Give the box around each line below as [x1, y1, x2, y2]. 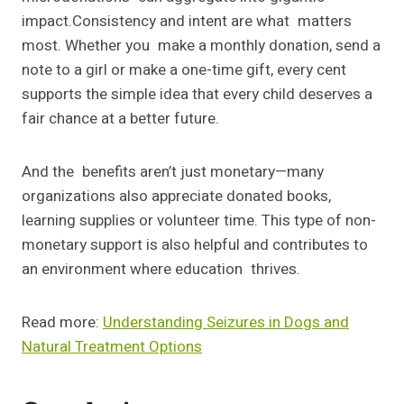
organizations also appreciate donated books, [22, 185, 331, 208]
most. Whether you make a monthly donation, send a [22, 34, 381, 58]
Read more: [22, 311, 103, 335]
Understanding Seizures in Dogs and [103, 311, 349, 335]
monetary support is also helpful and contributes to [22, 234, 368, 257]
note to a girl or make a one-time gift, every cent [22, 59, 346, 82]
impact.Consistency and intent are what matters [22, 10, 352, 33]
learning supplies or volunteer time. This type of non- [22, 209, 376, 233]
